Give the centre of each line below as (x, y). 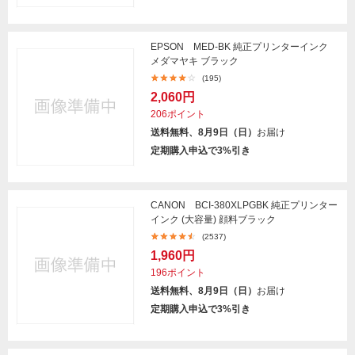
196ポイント (178, 273)
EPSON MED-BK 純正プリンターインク (239, 47)
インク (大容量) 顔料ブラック (213, 219)
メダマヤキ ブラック (195, 61)
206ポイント (178, 114)
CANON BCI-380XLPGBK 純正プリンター (244, 205)
